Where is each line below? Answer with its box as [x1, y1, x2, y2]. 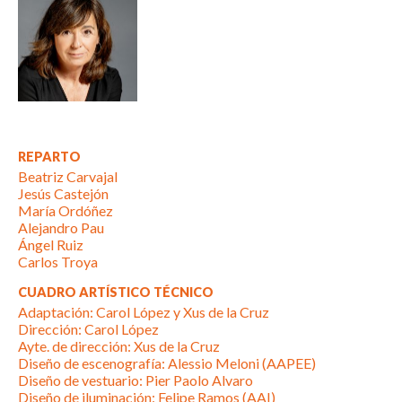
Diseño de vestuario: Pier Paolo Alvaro [18, 371, 253, 389]
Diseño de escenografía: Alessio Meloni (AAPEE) [18, 354, 316, 372]
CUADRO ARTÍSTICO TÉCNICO [18, 284, 214, 301]
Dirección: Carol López [18, 320, 159, 338]
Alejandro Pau [18, 219, 104, 237]
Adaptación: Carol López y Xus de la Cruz [18, 303, 269, 321]
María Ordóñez [18, 202, 113, 220]
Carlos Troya [18, 253, 98, 271]
